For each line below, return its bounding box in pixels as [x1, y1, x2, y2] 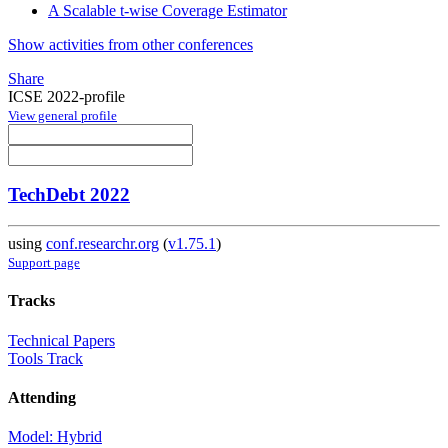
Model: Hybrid [8, 428, 102, 446]
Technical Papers [8, 331, 115, 349]
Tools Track [8, 349, 83, 367]
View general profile [8, 107, 117, 123]
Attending [8, 388, 76, 406]
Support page [8, 255, 80, 271]
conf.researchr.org [46, 235, 159, 253]
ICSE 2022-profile [8, 87, 125, 105]
